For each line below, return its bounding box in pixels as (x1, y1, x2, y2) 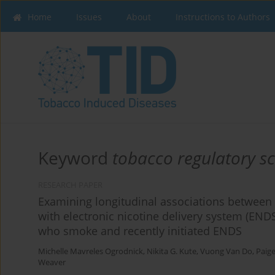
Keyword (38, 146, 112, 170)
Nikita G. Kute (147, 246, 196, 257)
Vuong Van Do (200, 246, 252, 257)
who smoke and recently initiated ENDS (38, 223, 242, 239)
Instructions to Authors (176, 11, 270, 23)
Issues (76, 11, 102, 23)
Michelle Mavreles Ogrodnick (38, 246, 143, 257)
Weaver (38, 257, 66, 268)
